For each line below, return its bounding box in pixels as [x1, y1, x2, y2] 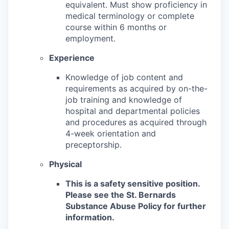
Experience [49, 52, 95, 63]
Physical [49, 158, 82, 169]
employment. [65, 33, 116, 43]
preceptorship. [65, 139, 122, 150]
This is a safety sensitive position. [65, 178, 200, 189]
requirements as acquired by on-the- [65, 83, 208, 94]
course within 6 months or [65, 21, 167, 32]
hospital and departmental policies [65, 105, 200, 116]
